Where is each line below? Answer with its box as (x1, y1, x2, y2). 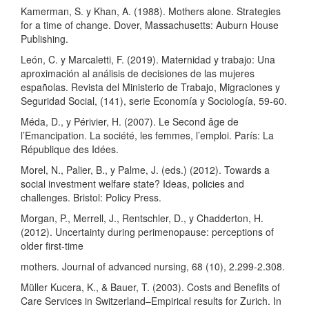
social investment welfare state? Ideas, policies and (21, 176, 244, 190)
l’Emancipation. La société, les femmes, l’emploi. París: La (21, 128, 274, 142)
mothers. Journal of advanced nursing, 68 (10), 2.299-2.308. (21, 259, 285, 273)
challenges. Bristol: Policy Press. (21, 190, 161, 204)
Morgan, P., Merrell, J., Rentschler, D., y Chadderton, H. (21, 210, 263, 225)
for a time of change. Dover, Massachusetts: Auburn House (21, 17, 279, 32)
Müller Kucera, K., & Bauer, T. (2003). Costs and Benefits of (21, 279, 280, 294)
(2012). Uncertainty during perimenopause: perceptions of (21, 224, 274, 239)
